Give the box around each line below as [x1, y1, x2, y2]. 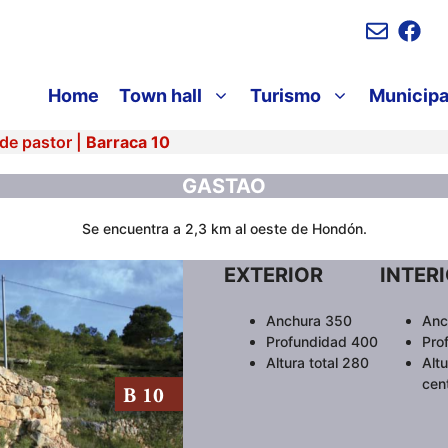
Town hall [119, 85, 202, 107]
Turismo [250, 85, 321, 107]
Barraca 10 [86, 132, 170, 153]
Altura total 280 [266, 354, 369, 372]
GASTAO [182, 174, 266, 199]
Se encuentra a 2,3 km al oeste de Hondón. [81, 220, 367, 238]
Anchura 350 [266, 312, 352, 330]
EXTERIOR [224, 263, 323, 288]
